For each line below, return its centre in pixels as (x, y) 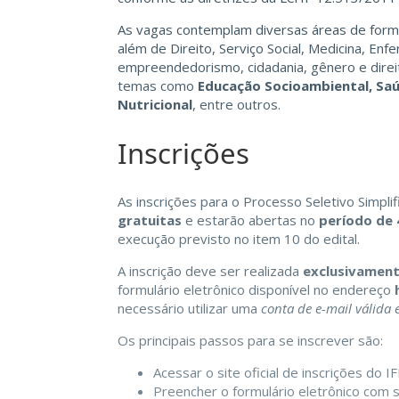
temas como (158, 85)
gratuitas (150, 220)
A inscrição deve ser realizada (210, 271)
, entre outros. (236, 104)
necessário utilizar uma (189, 309)
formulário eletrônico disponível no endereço (256, 290)
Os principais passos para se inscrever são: (250, 341)
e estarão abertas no (250, 220)
